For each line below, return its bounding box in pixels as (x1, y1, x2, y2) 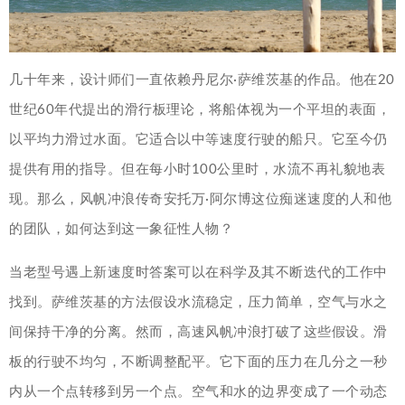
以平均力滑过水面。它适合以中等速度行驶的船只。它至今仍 (9, 133, 388, 147)
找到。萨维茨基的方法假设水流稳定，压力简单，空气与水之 (9, 296, 388, 310)
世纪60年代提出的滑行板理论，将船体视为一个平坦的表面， (9, 103, 391, 118)
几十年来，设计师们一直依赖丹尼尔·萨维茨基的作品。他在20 (9, 73, 395, 88)
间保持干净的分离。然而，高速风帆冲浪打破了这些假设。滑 (9, 325, 388, 340)
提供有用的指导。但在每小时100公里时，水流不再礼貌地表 (9, 163, 385, 177)
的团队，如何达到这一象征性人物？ (9, 222, 233, 237)
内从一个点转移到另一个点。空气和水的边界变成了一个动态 (9, 385, 388, 400)
